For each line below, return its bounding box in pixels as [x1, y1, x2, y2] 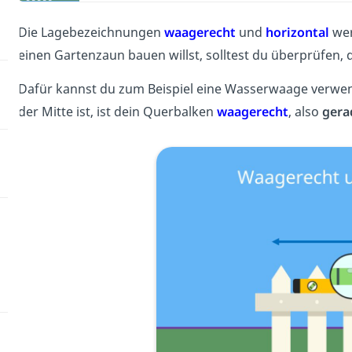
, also [288, 103, 322, 121]
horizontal [265, 24, 329, 42]
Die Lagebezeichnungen [17, 24, 164, 42]
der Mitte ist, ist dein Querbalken [17, 103, 217, 121]
